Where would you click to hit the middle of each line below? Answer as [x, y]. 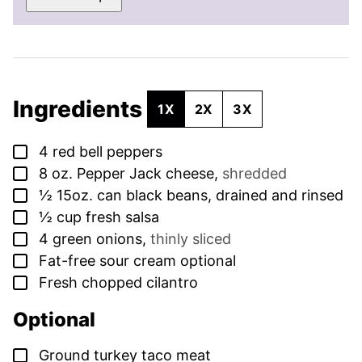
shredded [255, 174]
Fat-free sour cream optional [137, 261]
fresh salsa [122, 217]
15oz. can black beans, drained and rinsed [200, 196]
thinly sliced [191, 239]
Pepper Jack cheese [145, 174]
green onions [97, 239]
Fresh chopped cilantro [118, 283]
